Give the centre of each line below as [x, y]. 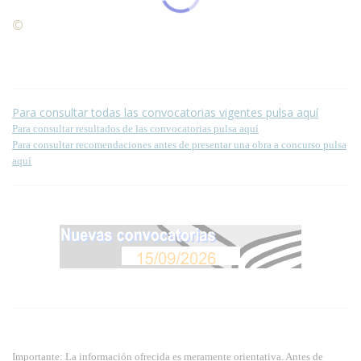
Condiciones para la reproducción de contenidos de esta [170, 25]
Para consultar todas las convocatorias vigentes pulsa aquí [165, 112]
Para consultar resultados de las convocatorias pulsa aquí [135, 128]
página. [31, 40]
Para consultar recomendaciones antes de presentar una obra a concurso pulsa [179, 144]
